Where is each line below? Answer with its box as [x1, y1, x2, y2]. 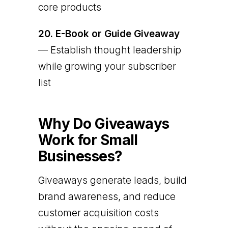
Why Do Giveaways [38, 115, 169, 132]
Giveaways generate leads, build [38, 174, 187, 186]
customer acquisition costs [38, 207, 159, 219]
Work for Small [38, 131, 138, 149]
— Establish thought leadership [38, 44, 181, 56]
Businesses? [38, 147, 123, 165]
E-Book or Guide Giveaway [55, 27, 180, 40]
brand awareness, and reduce [38, 190, 176, 203]
